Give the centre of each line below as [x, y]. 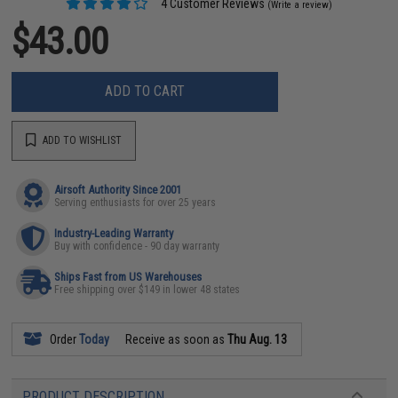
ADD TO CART [145, 91]
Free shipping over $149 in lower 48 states [147, 289]
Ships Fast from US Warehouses [128, 276]
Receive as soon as [175, 339]
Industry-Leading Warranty [114, 233]
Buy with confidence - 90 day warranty [137, 246]
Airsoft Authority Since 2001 [118, 189]
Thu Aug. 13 [258, 339]
